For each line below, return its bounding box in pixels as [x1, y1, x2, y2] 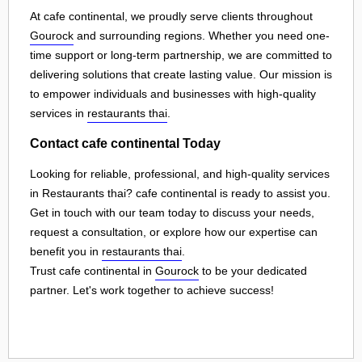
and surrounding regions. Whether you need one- [74, 28, 330, 42]
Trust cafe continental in [30, 263, 155, 277]
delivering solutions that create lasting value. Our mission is [30, 67, 332, 81]
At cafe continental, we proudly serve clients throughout [30, 9, 313, 23]
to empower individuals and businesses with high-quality [30, 86, 316, 100]
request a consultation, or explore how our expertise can [30, 225, 318, 238]
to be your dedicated [199, 263, 307, 277]
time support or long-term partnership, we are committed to [30, 48, 332, 61]
